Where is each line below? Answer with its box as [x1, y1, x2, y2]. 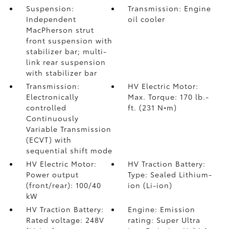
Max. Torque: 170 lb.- [128, 91, 210, 102]
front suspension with [26, 35, 112, 45]
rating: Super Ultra [128, 215, 201, 225]
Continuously [26, 113, 79, 123]
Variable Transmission [26, 124, 111, 134]
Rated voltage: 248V [26, 215, 104, 225]
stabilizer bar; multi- [26, 46, 107, 56]
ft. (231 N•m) [128, 102, 177, 112]
